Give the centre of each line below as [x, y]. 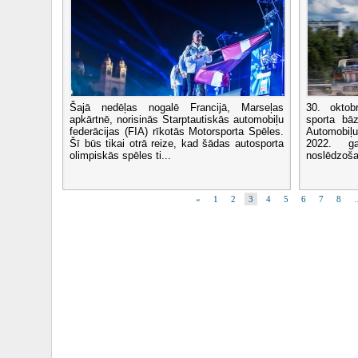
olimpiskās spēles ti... [120, 155]
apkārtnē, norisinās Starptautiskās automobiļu [177, 119]
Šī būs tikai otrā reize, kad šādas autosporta [177, 143]
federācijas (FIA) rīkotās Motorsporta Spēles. [177, 131]
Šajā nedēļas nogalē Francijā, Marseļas [177, 107]
